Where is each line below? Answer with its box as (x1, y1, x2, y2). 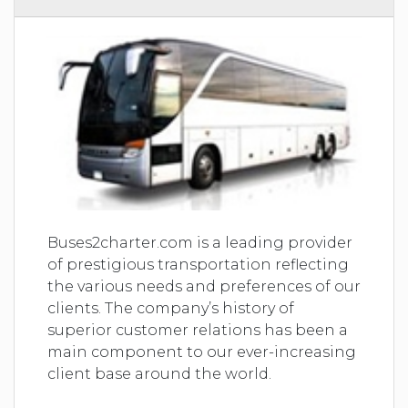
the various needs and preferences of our (47, 277, 361, 295)
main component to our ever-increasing (47, 342, 356, 361)
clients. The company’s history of (47, 299, 294, 317)
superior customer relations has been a (47, 321, 348, 339)
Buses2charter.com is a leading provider (47, 233, 352, 251)
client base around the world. (47, 364, 271, 382)
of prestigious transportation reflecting (47, 255, 349, 273)
